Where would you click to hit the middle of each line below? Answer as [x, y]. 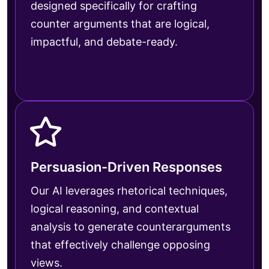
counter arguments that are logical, [120, 23]
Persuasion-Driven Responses [126, 167]
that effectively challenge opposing [120, 244]
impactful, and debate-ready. [104, 41]
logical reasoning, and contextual [115, 208]
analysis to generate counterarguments [131, 226]
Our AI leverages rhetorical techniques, [129, 190]
